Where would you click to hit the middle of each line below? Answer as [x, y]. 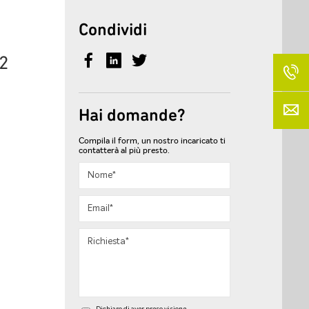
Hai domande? [132, 114]
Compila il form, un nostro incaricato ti [152, 140]
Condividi [112, 29]
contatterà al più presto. [124, 150]
